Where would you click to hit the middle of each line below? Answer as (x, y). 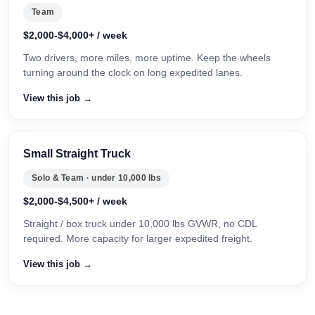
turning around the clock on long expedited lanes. (133, 72)
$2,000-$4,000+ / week (75, 35)
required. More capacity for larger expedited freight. (138, 238)
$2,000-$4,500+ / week (75, 201)
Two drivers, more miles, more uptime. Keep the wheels (147, 58)
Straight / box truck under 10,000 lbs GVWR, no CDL (140, 224)
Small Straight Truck (77, 154)
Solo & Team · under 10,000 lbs (96, 178)
